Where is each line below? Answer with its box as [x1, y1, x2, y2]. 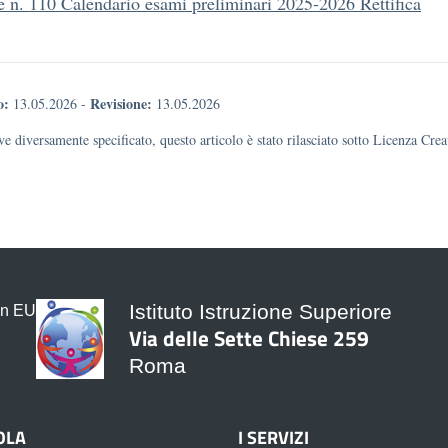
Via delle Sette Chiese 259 [129, 322, 369, 354]
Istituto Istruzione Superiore [129, 300, 392, 323]
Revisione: [90, 93, 152, 114]
